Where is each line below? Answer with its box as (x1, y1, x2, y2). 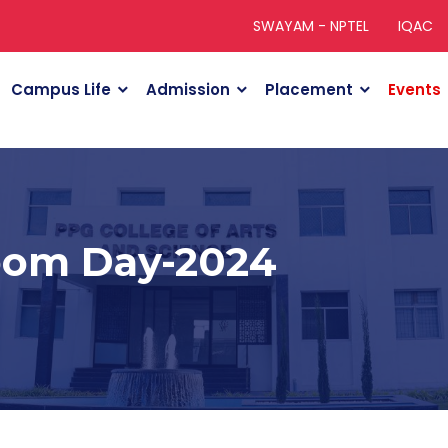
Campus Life (11, 79, 111, 100)
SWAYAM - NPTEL (253, 16, 369, 36)
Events (388, 79, 441, 100)
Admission (146, 79, 230, 100)
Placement (265, 79, 353, 100)
